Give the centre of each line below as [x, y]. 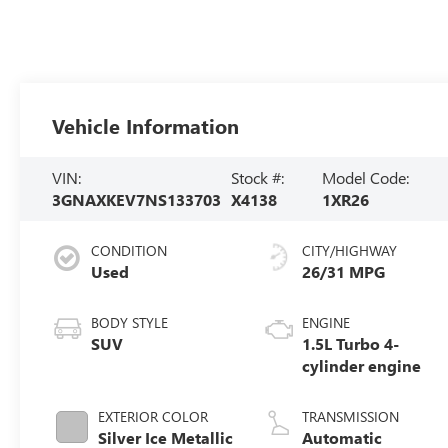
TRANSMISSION [351, 416]
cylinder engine [362, 365]
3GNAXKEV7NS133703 [137, 199]
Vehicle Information [146, 125]
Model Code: [366, 177]
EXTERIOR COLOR [153, 416]
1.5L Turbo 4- [351, 343]
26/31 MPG [344, 271]
